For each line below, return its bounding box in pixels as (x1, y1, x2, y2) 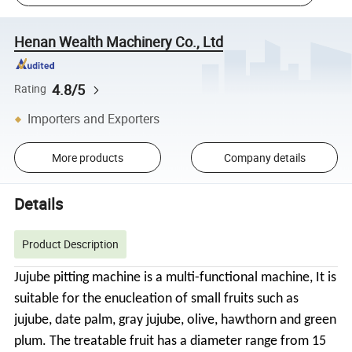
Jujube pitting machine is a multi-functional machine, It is (14, 270, 337, 286)
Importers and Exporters (27, 110, 160, 128)
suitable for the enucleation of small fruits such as (14, 291, 299, 307)
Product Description (22, 236, 119, 252)
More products (51, 149, 123, 165)
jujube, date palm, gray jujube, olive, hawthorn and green (14, 313, 337, 328)
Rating (14, 82, 47, 97)
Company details (223, 149, 306, 165)
